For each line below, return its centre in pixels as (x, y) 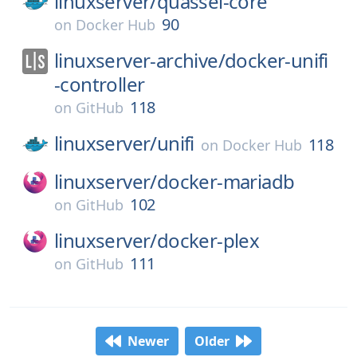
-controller (100, 84)
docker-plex (208, 240)
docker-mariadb (226, 181)
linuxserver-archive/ (139, 60)
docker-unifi (277, 60)
